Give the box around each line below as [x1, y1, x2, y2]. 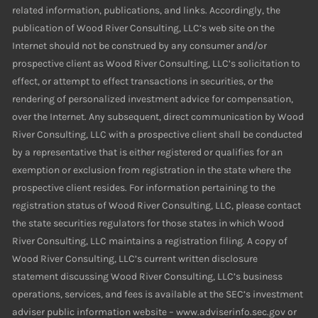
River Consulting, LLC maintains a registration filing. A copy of [12, 235, 288, 248]
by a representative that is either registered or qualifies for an [12, 146, 283, 159]
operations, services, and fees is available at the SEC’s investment [12, 288, 304, 301]
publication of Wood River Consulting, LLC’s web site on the [12, 22, 275, 35]
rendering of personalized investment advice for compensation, [12, 93, 294, 106]
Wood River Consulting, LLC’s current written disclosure [12, 253, 258, 265]
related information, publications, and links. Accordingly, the [12, 4, 281, 17]
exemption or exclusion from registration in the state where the [12, 164, 292, 177]
